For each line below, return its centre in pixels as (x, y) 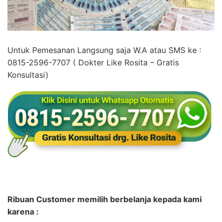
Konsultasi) (28, 75)
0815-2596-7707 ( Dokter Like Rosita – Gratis (93, 63)
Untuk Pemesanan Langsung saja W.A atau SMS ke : (104, 50)
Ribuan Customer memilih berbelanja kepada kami (105, 199)
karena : (23, 212)
